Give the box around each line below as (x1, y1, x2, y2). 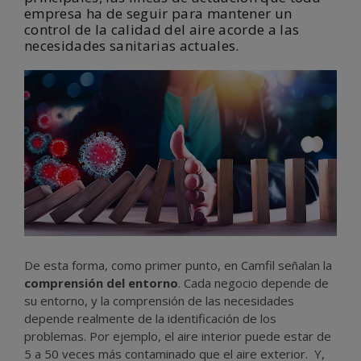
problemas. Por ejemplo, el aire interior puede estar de (24, 328, 331, 345)
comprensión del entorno (24, 275, 178, 292)
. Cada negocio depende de (178, 275, 329, 292)
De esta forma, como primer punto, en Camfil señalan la (24, 257, 332, 274)
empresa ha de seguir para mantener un (24, 4, 293, 23)
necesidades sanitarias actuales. (24, 36, 239, 55)
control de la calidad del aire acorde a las (24, 20, 300, 39)
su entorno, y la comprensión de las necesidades (24, 293, 294, 309)
